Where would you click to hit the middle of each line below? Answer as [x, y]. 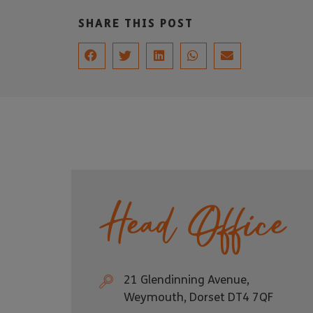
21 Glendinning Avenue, [187, 279]
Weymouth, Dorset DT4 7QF [198, 297]
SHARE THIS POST [136, 23]
